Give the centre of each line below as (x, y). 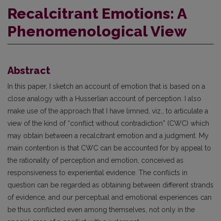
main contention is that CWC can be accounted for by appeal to (109, 148)
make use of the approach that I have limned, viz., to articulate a (108, 111)
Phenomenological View (97, 32)
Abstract (29, 71)
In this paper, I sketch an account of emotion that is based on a (106, 87)
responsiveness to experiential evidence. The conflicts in (97, 173)
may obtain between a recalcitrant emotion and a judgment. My (108, 136)
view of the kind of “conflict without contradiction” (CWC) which (108, 124)
